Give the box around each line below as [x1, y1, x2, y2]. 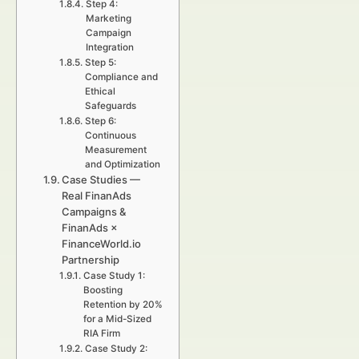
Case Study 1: [83, 270, 145, 281]
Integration [85, 42, 134, 53]
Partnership [62, 253, 120, 266]
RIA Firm [83, 328, 120, 339]
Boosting [83, 284, 123, 296]
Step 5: [84, 57, 116, 68]
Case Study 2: [84, 343, 147, 354]
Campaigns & [62, 205, 127, 218]
